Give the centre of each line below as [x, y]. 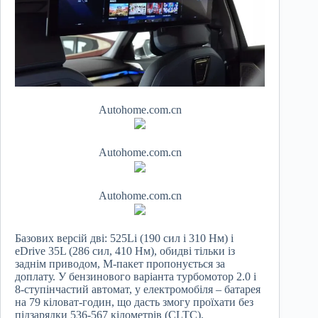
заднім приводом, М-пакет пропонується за [120, 264]
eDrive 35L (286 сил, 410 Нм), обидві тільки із [125, 251]
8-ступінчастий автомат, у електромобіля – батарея [138, 289]
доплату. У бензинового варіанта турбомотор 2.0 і [136, 276]
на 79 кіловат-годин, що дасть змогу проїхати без [134, 302]
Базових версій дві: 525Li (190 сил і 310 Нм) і [124, 238]
